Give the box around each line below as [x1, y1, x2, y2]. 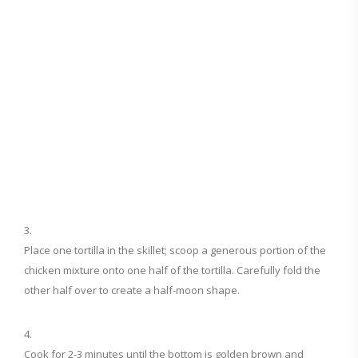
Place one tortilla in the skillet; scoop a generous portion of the [24, 243, 326, 258]
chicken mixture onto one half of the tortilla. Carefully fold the [24, 263, 320, 278]
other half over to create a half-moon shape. [24, 283, 240, 298]
